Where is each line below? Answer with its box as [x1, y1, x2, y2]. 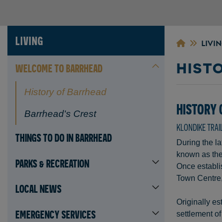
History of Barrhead [24, 86, 107, 97]
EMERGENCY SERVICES [15, 208, 96, 221]
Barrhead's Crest [24, 109, 96, 119]
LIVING [15, 34, 44, 48]
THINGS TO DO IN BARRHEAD [15, 131, 112, 145]
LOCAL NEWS [15, 182, 61, 196]
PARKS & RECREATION [15, 157, 89, 170]
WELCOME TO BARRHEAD [15, 61, 103, 75]
